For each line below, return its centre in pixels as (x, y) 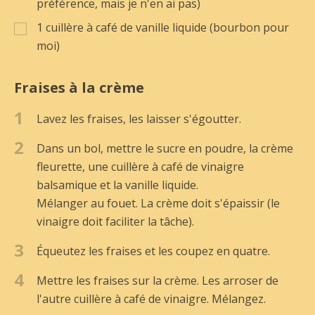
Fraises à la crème (79, 87)
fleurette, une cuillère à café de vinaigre (140, 166)
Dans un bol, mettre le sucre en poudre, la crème (165, 148)
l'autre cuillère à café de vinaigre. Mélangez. (151, 298)
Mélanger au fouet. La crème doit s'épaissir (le (158, 203)
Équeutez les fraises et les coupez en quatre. (153, 251)
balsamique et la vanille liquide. (117, 185)
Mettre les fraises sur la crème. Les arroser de (157, 280)
